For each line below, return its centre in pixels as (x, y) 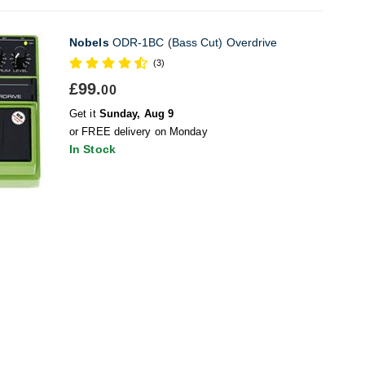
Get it (84, 114)
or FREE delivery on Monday (139, 132)
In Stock (92, 149)
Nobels (89, 42)
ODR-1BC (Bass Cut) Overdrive (193, 42)
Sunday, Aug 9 (136, 114)
